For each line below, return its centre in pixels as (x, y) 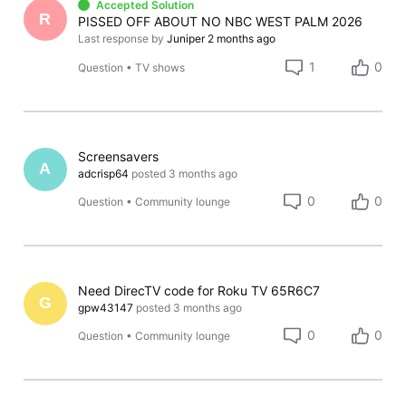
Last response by (121, 39)
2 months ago (242, 39)
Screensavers (119, 156)
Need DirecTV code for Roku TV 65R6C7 (199, 290)
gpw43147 (106, 307)
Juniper (186, 39)
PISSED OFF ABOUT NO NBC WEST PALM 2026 (221, 22)
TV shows (160, 67)
